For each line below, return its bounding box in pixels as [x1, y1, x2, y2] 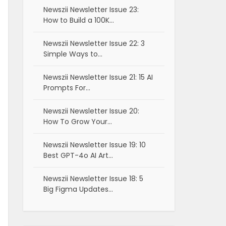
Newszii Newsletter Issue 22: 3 [43, 38, 145, 49]
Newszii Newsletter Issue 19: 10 [43, 140, 146, 150]
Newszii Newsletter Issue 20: [43, 106, 139, 117]
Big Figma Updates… [43, 184, 113, 195]
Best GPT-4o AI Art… [43, 150, 113, 161]
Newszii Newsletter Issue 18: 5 [43, 174, 143, 184]
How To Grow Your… [43, 117, 112, 127]
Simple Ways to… [43, 49, 102, 60]
